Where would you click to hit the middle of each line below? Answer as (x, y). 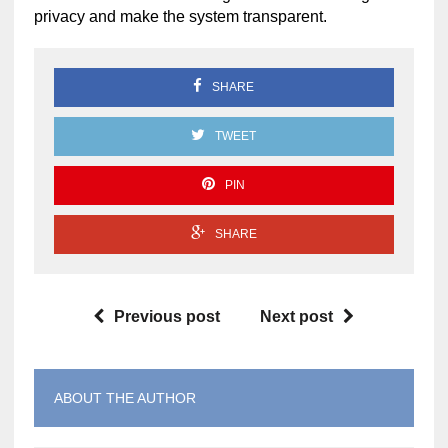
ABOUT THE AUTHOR (124, 397)
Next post (297, 316)
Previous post (167, 316)
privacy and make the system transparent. (180, 16)
